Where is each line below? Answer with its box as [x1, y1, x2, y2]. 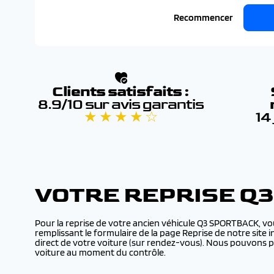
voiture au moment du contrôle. [35, 246, 166, 258]
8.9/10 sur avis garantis [37, 95, 204, 113]
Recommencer [174, 12, 233, 23]
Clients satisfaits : [52, 83, 189, 100]
